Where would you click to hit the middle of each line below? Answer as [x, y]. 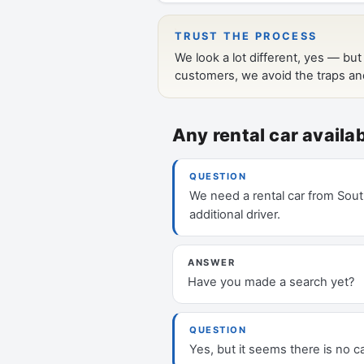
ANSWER [212, 262]
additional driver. [235, 214]
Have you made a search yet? [271, 282]
